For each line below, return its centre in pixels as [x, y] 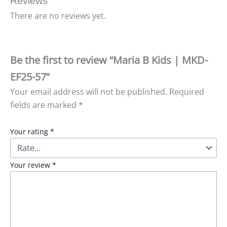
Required [187, 91]
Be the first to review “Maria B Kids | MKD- [109, 60]
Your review [31, 165]
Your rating [30, 131]
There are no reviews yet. [58, 16]
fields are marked [44, 105]
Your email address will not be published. [89, 91]
